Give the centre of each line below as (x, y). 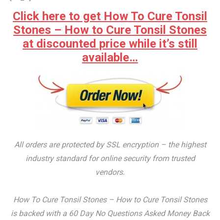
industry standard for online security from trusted (110, 159)
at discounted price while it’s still (110, 44)
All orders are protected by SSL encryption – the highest (110, 145)
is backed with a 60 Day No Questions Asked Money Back (110, 214)
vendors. (110, 172)
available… (110, 58)
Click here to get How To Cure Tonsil (110, 16)
